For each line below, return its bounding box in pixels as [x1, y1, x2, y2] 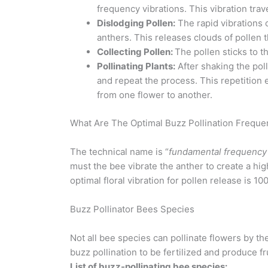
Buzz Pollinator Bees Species [70, 203, 194, 215]
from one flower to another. [97, 89, 212, 100]
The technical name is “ [70, 145, 169, 157]
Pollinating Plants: [97, 60, 175, 72]
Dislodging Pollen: [97, 17, 175, 29]
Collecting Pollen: [97, 46, 175, 57]
